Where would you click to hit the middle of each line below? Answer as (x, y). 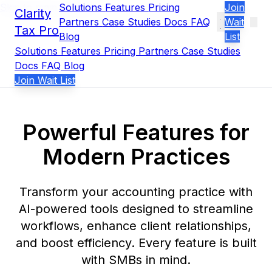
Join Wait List (45, 80)
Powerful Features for (136, 132)
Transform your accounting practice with (136, 192)
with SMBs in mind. (136, 260)
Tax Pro (37, 30)
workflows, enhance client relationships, (136, 226)
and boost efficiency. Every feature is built (136, 243)
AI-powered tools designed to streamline (136, 209)
